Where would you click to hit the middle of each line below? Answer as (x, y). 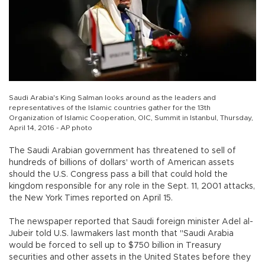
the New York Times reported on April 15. (91, 198)
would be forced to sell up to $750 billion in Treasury (115, 245)
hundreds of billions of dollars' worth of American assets (122, 162)
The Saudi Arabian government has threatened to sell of (122, 151)
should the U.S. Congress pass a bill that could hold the (118, 174)
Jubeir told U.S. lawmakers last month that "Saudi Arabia (121, 233)
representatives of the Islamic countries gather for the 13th (110, 107)
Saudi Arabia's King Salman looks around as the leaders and (112, 97)
